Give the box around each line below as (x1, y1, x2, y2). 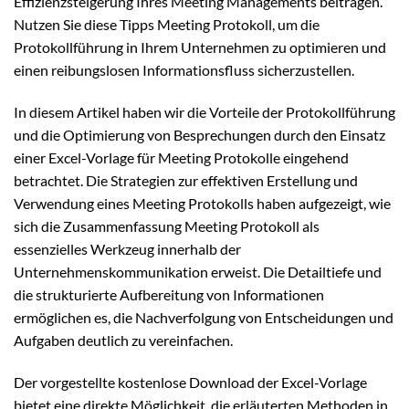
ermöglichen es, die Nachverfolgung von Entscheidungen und (14, 309, 393, 327)
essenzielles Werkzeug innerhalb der (14, 240, 241, 258)
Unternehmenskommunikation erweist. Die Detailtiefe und (14, 263, 382, 281)
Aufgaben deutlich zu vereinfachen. (14, 331, 233, 350)
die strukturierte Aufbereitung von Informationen (14, 286, 324, 304)
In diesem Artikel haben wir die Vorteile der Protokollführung (14, 103, 395, 121)
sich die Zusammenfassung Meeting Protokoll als (14, 217, 320, 236)
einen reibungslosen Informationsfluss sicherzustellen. (14, 61, 354, 79)
